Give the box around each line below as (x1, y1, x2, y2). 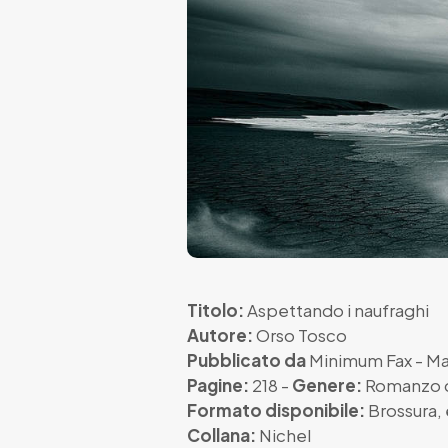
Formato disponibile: (187, 399, 365, 422)
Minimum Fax (309, 349, 412, 372)
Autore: (187, 324, 253, 347)
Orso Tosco (256, 324, 347, 347)
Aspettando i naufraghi (244, 299, 429, 322)
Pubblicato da (187, 349, 306, 372)
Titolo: (187, 299, 244, 322)
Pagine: (187, 374, 249, 397)
